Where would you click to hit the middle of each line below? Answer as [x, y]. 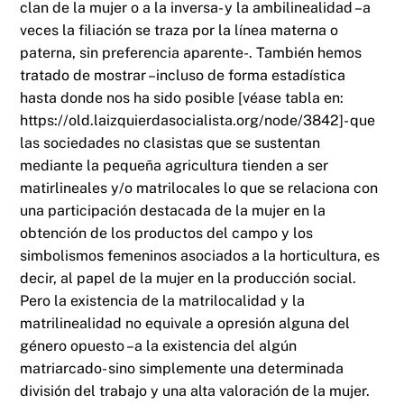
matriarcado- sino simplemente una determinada [182, 368]
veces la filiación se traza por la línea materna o [179, 30]
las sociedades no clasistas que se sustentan [170, 142]
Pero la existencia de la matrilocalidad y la [163, 300]
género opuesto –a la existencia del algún [159, 345]
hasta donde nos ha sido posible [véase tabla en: [182, 97]
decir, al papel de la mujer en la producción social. [188, 278]
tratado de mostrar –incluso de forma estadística [183, 75]
